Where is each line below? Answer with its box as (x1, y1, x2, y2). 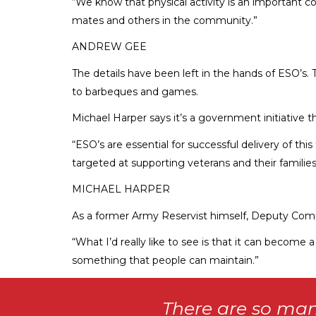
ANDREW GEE (72, 40, 147, 54)
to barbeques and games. (72, 85, 198, 98)
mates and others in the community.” (72, 13, 257, 27)
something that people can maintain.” (72, 254, 259, 267)
